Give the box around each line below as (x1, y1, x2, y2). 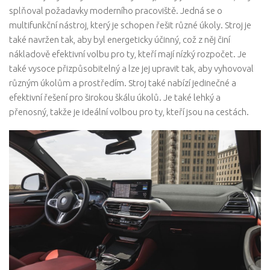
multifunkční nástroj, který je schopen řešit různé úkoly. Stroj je (9, 20, 251, 31)
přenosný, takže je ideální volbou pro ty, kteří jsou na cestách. (9, 107, 249, 118)
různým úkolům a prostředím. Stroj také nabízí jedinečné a (9, 78, 236, 89)
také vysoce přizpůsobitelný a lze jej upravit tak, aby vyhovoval (9, 63, 254, 74)
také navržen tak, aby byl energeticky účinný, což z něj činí (9, 34, 230, 45)
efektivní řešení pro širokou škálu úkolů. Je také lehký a (9, 92, 221, 103)
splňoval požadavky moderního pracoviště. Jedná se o (9, 5, 222, 16)
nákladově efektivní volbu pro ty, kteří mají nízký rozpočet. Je (9, 49, 246, 60)
